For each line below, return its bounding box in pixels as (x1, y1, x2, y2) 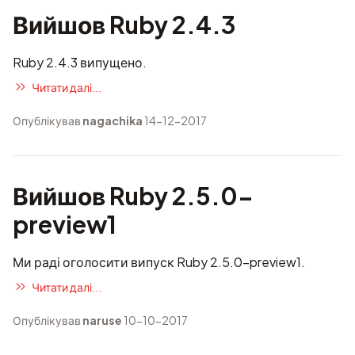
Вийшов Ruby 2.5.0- (13, 181, 254, 211)
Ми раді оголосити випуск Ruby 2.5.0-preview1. (13, 254, 305, 270)
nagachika (82, 113, 143, 128)
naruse (82, 313, 122, 327)
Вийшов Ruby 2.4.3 (13, 10, 235, 40)
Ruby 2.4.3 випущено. (13, 54, 147, 71)
